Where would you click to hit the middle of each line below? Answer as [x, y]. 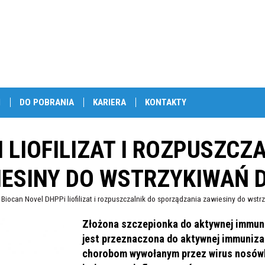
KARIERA [109, 102]
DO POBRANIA [47, 102]
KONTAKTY [166, 102]
